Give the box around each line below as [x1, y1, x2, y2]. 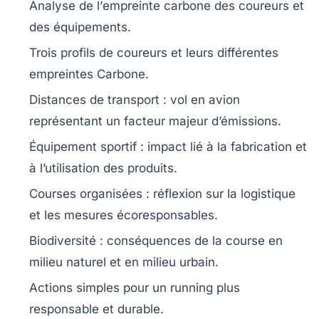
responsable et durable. [29, 302, 164, 316]
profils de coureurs [61, 46, 167, 60]
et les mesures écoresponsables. [29, 208, 218, 222]
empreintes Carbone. [29, 67, 149, 81]
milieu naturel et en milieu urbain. [29, 255, 219, 269]
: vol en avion [159, 93, 240, 107]
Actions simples [29, 281, 120, 295]
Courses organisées [29, 187, 142, 201]
